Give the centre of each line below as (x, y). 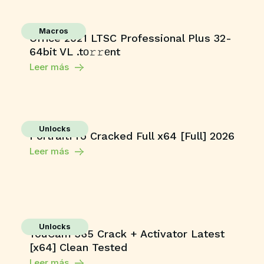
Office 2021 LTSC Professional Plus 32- (131, 38)
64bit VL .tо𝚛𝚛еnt (75, 52)
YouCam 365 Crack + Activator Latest (127, 234)
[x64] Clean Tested (78, 247)
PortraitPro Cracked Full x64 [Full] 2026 (132, 136)
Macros (54, 31)
